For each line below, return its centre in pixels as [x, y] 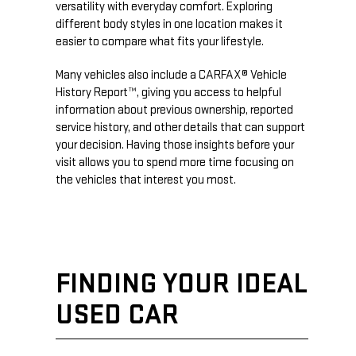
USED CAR [117, 315]
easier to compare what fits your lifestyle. [160, 42]
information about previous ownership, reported [174, 110]
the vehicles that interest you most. [146, 180]
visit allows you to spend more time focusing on [175, 163]
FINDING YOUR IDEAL [182, 284]
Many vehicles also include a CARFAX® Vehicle [171, 75]
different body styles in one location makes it [169, 25]
